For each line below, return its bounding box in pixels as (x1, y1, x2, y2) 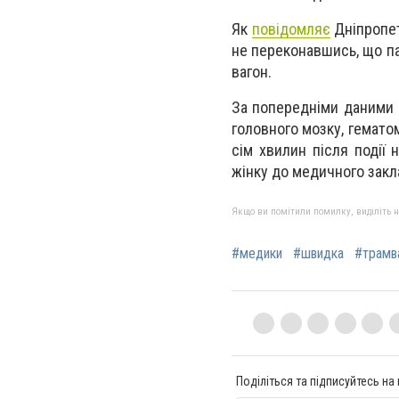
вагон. (232, 62, 272, 82)
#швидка (293, 244, 344, 262)
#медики (232, 244, 282, 262)
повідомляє (251, 20, 330, 39)
